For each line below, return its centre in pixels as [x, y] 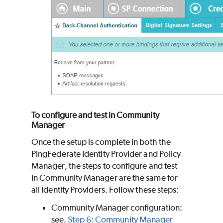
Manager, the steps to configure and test [105, 166]
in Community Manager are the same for [105, 178]
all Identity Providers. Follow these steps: [105, 190]
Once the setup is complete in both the [101, 142]
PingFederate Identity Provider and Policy [106, 154]
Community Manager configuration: [117, 208]
